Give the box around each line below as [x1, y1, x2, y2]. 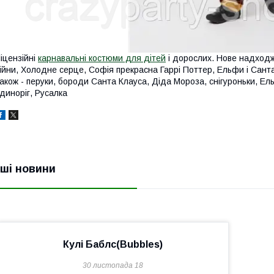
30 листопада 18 [83, 261, 144, 270]
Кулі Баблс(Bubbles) [63, 239, 163, 250]
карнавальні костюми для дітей [38, 53, 166, 63]
